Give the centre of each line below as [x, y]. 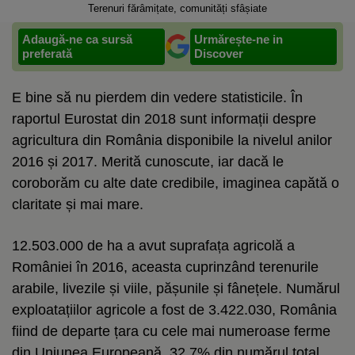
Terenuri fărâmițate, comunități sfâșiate [177, 8]
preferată [47, 53]
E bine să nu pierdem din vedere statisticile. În [157, 97]
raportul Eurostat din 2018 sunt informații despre [164, 118]
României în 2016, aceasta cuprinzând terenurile [165, 267]
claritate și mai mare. [78, 204]
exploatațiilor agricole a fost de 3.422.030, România [174, 309]
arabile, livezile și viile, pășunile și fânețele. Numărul [176, 288]
